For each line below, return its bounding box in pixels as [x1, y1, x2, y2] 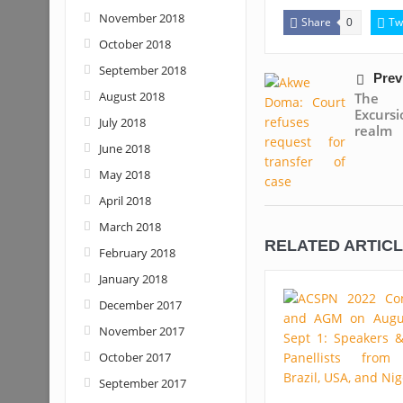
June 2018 [98, 140, 150, 157]
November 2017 [98, 323, 184, 339]
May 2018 [98, 166, 150, 183]
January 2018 [98, 271, 167, 287]
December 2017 [98, 297, 182, 313]
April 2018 [98, 193, 151, 209]
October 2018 [98, 36, 171, 52]
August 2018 [98, 88, 165, 104]
